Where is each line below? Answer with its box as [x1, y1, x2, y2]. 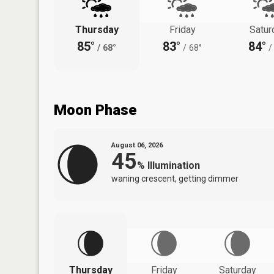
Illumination [147, 159, 200, 171]
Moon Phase [54, 101, 136, 119]
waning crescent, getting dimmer [111, 173, 239, 183]
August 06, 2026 [111, 141, 163, 149]
